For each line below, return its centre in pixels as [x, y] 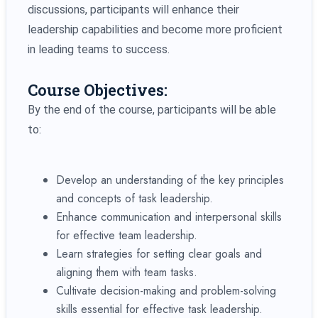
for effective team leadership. [127, 235]
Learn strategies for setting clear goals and [159, 253]
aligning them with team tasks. [127, 272]
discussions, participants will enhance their [133, 9]
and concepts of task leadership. [135, 198]
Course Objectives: [98, 89]
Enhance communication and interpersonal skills [169, 216]
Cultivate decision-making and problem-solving [166, 290]
